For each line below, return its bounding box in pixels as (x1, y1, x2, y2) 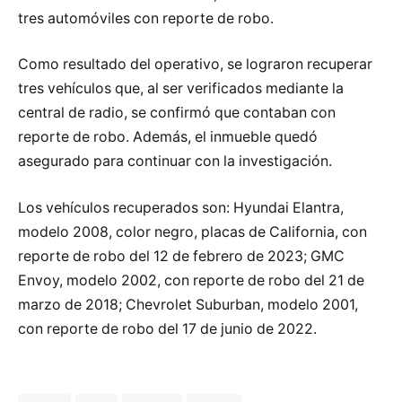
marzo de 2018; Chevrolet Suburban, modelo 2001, (18, 295, 358, 313)
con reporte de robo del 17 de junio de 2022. (18, 319, 317, 337)
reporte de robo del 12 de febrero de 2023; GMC (18, 247, 345, 265)
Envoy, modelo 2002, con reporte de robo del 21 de (18, 271, 364, 289)
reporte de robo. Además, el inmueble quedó (18, 128, 318, 146)
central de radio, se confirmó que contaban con (18, 104, 336, 122)
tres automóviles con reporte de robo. (18, 9, 274, 27)
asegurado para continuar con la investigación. (18, 153, 332, 170)
